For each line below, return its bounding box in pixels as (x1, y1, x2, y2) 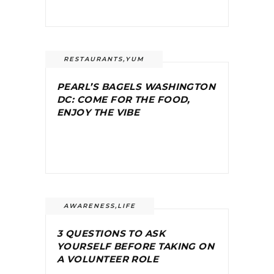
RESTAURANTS (64, 54, 123, 63)
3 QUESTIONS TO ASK (57, 228, 166, 240)
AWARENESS (64, 202, 115, 210)
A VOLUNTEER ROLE (57, 253, 159, 265)
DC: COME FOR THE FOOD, (57, 93, 190, 105)
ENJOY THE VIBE (57, 106, 140, 118)
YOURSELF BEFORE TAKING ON (57, 240, 215, 253)
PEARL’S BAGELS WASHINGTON (57, 80, 216, 92)
